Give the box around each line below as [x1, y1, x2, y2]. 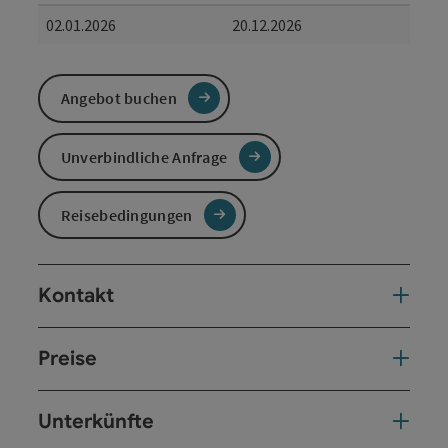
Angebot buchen [60, 88, 177, 109]
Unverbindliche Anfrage [60, 146, 228, 167]
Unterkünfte [38, 409, 154, 435]
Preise [38, 346, 97, 372]
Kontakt [38, 283, 114, 309]
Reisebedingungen [60, 205, 193, 226]
